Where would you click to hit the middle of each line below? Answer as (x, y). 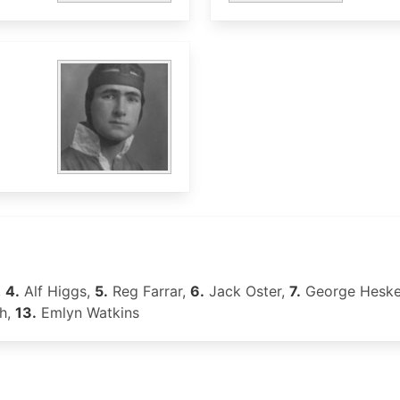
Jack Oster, (247, 291)
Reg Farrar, (149, 291)
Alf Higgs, (57, 291)
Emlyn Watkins (88, 312)
